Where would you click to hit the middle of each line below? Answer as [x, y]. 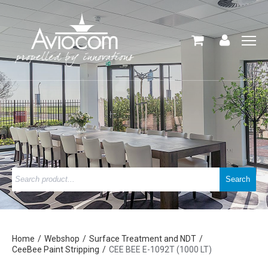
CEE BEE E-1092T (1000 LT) [160, 249]
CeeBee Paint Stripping [56, 249]
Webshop [62, 239]
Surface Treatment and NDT [143, 239]
